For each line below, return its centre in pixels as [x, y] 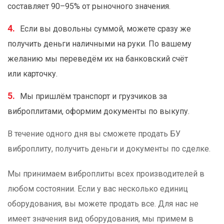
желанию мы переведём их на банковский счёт [98, 58]
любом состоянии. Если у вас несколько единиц [98, 188]
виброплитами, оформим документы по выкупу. [98, 111]
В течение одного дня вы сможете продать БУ [94, 133]
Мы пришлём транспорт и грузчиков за [93, 96]
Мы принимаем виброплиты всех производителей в [106, 173]
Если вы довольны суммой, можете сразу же [105, 28]
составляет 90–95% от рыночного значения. [89, 6]
